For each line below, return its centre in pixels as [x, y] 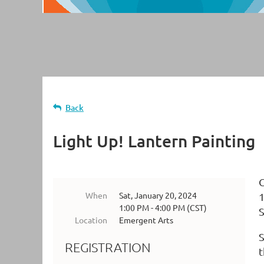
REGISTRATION [108, 247]
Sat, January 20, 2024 [158, 195]
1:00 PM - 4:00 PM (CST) [163, 207]
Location [91, 220]
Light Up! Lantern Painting [154, 141]
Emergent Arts [146, 220]
